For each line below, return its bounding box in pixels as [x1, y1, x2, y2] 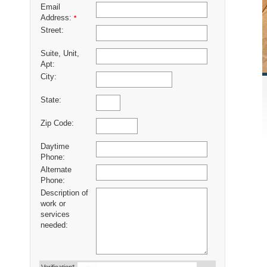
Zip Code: [41, 119, 74, 128]
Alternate [41, 166, 72, 175]
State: [41, 96, 61, 105]
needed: [41, 221, 68, 230]
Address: [41, 14, 74, 23]
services [41, 210, 70, 219]
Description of [41, 189, 88, 198]
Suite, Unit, [41, 49, 79, 58]
